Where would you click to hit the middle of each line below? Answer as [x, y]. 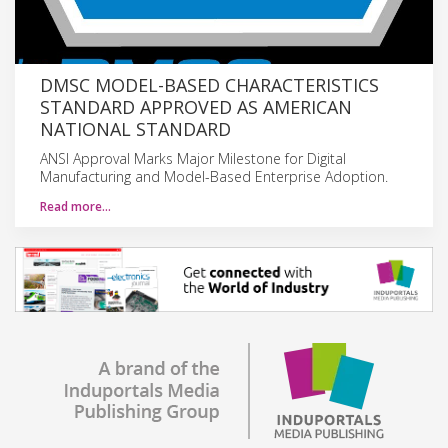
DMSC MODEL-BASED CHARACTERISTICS [209, 84]
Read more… [75, 206]
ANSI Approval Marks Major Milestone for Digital [193, 158]
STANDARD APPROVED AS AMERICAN [196, 106]
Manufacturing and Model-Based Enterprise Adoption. [214, 176]
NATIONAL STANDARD [135, 128]
